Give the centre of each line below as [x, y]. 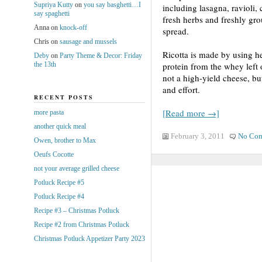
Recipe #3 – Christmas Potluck [76, 210]
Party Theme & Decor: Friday [101, 55]
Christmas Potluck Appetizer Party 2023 [89, 238]
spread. [175, 31]
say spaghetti [51, 13]
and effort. [181, 89]
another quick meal [60, 126]
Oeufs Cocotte [54, 154]
